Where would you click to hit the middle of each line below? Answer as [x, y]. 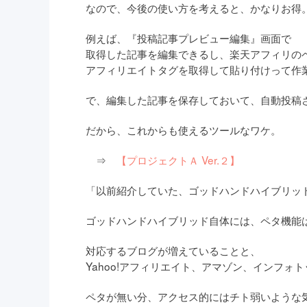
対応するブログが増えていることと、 [173, 250]
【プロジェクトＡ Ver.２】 [179, 160]
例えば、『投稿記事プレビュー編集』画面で [189, 38]
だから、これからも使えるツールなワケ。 [184, 130]
